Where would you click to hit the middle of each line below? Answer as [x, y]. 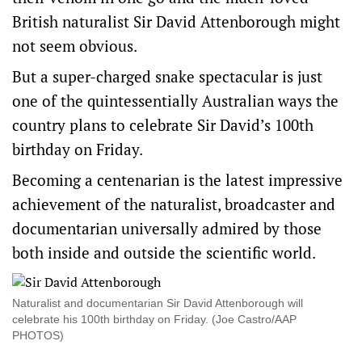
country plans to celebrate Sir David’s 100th [163, 125]
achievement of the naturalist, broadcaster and [174, 204]
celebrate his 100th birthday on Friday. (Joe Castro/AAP [154, 320]
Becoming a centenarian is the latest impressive [177, 180]
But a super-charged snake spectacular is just [167, 77]
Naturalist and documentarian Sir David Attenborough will [158, 303]
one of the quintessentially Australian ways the [175, 101]
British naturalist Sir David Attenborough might [176, 22]
